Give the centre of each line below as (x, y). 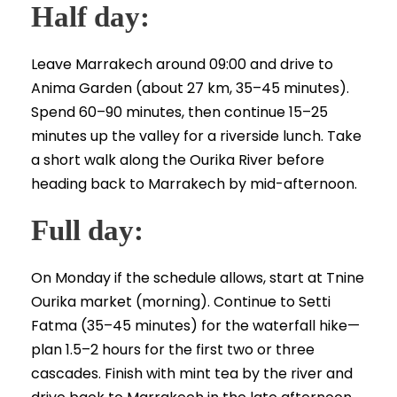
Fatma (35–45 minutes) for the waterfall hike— (195, 326)
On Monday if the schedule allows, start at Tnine (198, 278)
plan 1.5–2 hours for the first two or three (173, 350)
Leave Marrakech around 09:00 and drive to (182, 65)
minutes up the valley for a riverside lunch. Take (196, 136)
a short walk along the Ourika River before (178, 160)
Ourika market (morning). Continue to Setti (181, 302)
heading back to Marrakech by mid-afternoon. (194, 184)
